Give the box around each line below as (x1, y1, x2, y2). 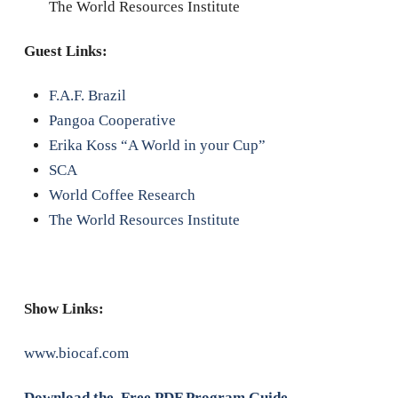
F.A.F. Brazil (48, 86, 126, 104)
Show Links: (23, 300, 104, 317)
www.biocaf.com (23, 345, 129, 362)
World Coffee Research (48, 186, 195, 203)
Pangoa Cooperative (48, 111, 176, 129)
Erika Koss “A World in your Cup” (48, 136, 266, 154)
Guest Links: (23, 42, 111, 60)
